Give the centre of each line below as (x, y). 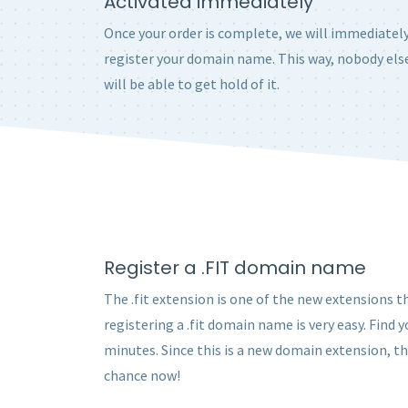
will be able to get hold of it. (192, 84)
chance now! (142, 375)
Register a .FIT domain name (235, 268)
